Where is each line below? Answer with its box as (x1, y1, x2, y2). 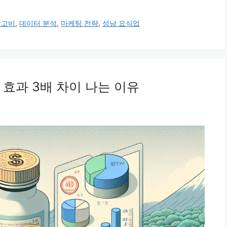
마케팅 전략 (61, 19, 99, 28)
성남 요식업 (102, 19, 140, 28)
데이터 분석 (19, 19, 57, 28)
